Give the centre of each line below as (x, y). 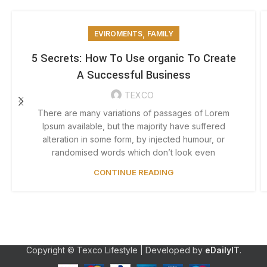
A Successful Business (133, 75)
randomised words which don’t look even (133, 153)
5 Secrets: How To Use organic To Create (133, 59)
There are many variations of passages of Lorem (133, 113)
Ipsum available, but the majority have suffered (133, 126)
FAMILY (160, 34)
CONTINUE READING (133, 173)
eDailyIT (222, 250)
